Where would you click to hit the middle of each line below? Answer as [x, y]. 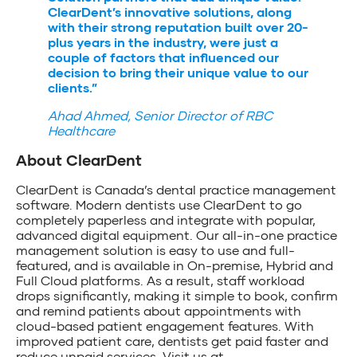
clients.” [73, 87]
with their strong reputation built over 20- [178, 26]
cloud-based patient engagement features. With [165, 325]
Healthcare [81, 130]
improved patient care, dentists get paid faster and [172, 340]
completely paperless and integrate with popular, [166, 219]
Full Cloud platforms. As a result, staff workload [160, 280]
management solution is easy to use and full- [155, 249]
